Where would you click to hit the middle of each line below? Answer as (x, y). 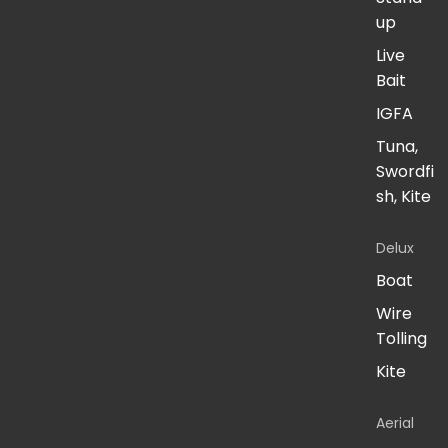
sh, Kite (403, 197)
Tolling (401, 339)
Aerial (395, 423)
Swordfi (405, 172)
